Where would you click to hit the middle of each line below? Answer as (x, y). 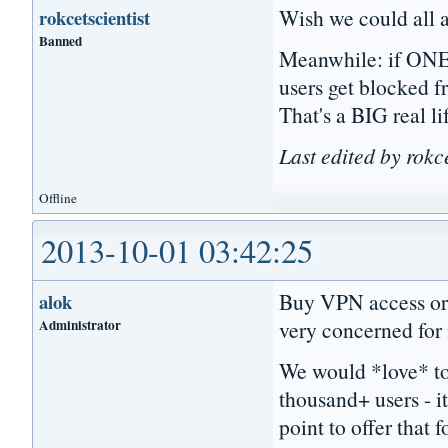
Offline (58, 197)
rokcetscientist (95, 17)
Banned (61, 40)
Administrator (80, 324)
